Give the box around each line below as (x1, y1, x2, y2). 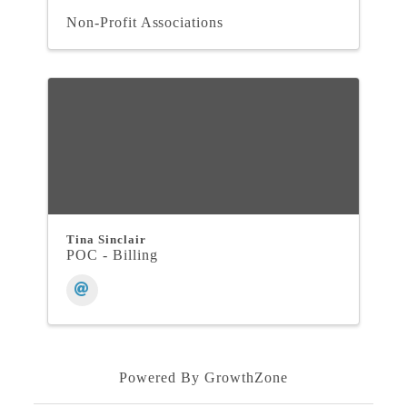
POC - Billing (66, 247, 158, 263)
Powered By (119, 370, 204, 386)
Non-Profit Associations (66, 15, 224, 31)
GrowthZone (203, 370, 288, 386)
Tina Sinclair (66, 233, 146, 247)
